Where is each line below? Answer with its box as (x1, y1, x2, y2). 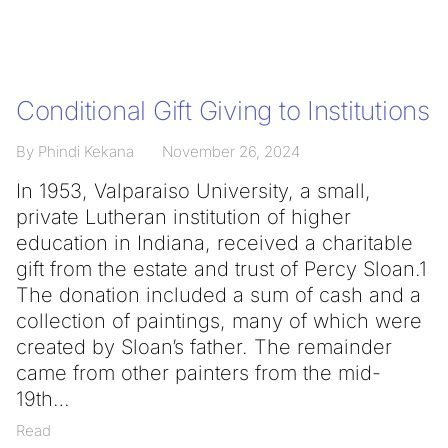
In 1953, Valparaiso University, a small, (16, 179, 371, 203)
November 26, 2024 (162, 142, 300, 161)
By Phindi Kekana (16, 142, 134, 161)
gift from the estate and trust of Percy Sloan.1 (16, 257, 427, 281)
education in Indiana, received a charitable (16, 231, 413, 255)
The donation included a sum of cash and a (16, 283, 421, 307)
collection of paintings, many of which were (16, 309, 422, 333)
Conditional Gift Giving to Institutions (16, 95, 430, 126)
